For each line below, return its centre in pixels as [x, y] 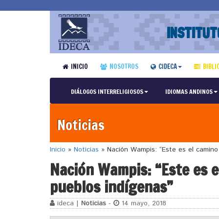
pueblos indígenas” [111, 186]
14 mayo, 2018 [143, 203]
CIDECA [167, 66]
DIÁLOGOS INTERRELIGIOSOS [107, 91]
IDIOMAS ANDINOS [189, 91]
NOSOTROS [124, 66]
